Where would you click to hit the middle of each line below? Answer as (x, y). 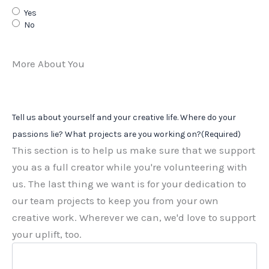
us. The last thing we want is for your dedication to (129, 184)
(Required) (221, 134)
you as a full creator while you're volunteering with (130, 167)
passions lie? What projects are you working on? (107, 134)
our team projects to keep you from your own (115, 201)
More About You (48, 64)
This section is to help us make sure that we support (134, 150)
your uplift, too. (47, 234)
